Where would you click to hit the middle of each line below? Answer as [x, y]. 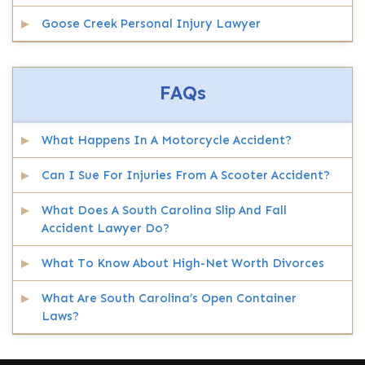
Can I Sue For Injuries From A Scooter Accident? [186, 175]
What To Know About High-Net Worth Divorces [183, 263]
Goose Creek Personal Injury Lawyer [151, 24]
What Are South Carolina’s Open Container [169, 298]
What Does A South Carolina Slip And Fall [164, 210]
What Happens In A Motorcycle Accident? [167, 140]
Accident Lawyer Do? [106, 228]
